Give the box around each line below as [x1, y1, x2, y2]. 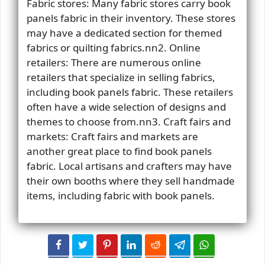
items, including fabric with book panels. [26, 189, 215, 202]
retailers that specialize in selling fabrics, [26, 70, 215, 84]
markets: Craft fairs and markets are [26, 130, 198, 143]
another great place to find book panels [26, 144, 212, 158]
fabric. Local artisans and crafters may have [26, 159, 232, 173]
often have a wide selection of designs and [26, 100, 226, 114]
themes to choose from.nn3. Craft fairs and [26, 115, 231, 128]
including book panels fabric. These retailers [26, 85, 233, 99]
